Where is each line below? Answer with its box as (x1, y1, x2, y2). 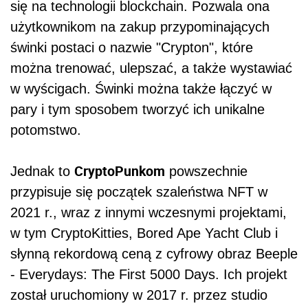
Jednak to (10, 163, 74, 179)
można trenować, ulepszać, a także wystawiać (10, 60, 292, 76)
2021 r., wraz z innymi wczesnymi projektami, (10, 204, 287, 220)
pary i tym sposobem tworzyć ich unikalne (10, 101, 265, 117)
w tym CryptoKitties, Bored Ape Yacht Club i (10, 225, 278, 241)
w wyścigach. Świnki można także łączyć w (10, 80, 272, 96)
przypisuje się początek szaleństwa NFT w (10, 184, 267, 199)
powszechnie (165, 163, 247, 179)
